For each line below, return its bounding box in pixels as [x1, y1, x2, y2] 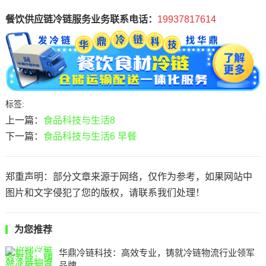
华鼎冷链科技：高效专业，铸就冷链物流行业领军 [58, 247, 255, 258]
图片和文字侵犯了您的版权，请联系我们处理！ [5, 187, 205, 198]
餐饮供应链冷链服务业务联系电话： [5, 14, 157, 24]
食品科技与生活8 [43, 115, 115, 125]
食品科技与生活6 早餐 [43, 131, 137, 141]
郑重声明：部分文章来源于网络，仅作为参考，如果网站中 [5, 171, 252, 182]
